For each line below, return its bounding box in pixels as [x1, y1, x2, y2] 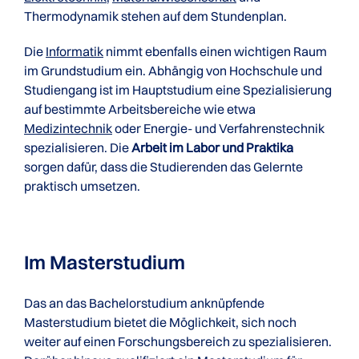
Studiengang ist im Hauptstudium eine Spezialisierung [24, 82, 332, 98]
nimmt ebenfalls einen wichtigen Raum [103, 43, 327, 59]
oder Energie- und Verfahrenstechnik [112, 120, 325, 136]
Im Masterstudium [24, 250, 185, 274]
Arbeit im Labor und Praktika [131, 139, 293, 155]
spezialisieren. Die [24, 139, 131, 155]
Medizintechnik [24, 120, 112, 136]
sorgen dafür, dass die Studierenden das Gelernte [24, 159, 303, 175]
